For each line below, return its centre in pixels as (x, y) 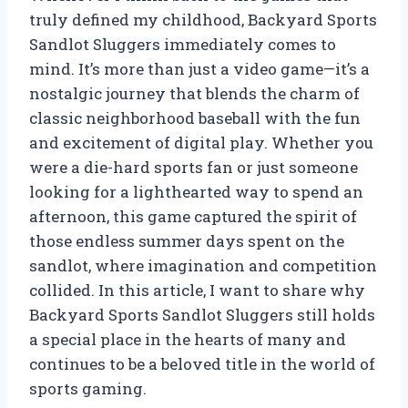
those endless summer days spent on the (187, 241)
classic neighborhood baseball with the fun (195, 118)
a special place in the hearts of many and (188, 340)
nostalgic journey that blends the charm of (194, 94)
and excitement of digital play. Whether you (201, 143)
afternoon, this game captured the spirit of (193, 217)
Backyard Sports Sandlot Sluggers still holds (202, 315)
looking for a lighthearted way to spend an (196, 192)
